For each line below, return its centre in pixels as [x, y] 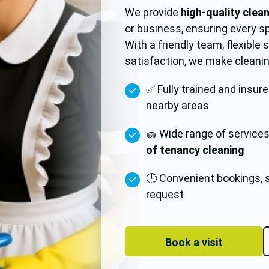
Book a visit [194, 242]
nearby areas [178, 105]
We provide [153, 12]
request [165, 194]
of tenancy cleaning [195, 150]
